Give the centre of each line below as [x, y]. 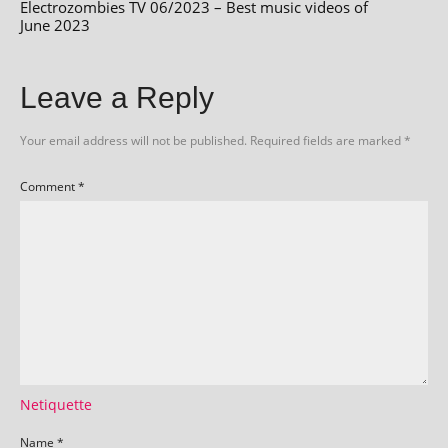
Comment [49, 186]
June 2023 [55, 24]
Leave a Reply [117, 97]
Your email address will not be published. [133, 140]
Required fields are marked [327, 140]
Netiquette [56, 404]
